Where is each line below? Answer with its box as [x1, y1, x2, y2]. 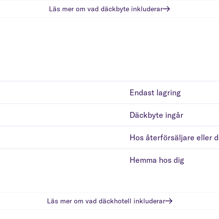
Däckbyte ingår [130, 109, 184, 120]
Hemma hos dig [130, 154, 185, 165]
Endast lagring [130, 87, 181, 97]
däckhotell [98, 196, 131, 205]
